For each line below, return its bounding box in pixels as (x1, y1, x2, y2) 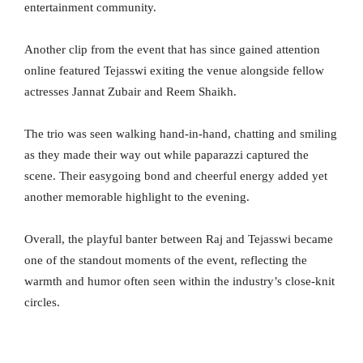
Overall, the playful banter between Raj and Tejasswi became (24, 232, 333, 246)
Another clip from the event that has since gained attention (24, 42, 320, 56)
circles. (24, 295, 60, 309)
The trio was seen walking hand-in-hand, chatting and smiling (24, 126, 337, 140)
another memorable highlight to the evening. (24, 190, 250, 203)
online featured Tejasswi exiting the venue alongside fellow (24, 63, 324, 77)
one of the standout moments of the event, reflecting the (24, 253, 307, 267)
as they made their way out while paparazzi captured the (24, 147, 309, 161)
